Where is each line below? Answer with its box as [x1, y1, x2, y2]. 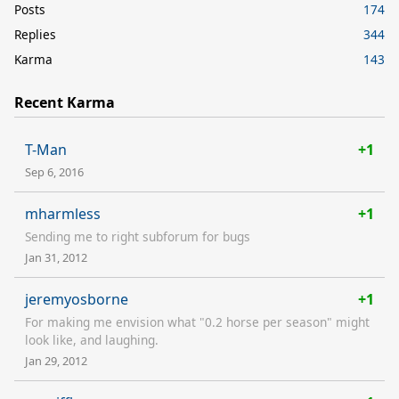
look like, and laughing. [25, 330, 159, 348]
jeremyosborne [25, 289, 128, 309]
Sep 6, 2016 [25, 163, 84, 180]
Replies [14, 25, 56, 43]
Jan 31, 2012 [25, 248, 87, 265]
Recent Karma [14, 92, 115, 112]
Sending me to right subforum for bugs [25, 227, 250, 245]
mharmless [25, 203, 101, 224]
